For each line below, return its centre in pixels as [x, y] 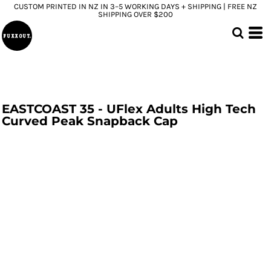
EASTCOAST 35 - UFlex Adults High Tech [129, 109]
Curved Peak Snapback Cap [90, 121]
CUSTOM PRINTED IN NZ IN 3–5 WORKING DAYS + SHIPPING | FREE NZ [135, 6]
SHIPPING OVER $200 [135, 14]
